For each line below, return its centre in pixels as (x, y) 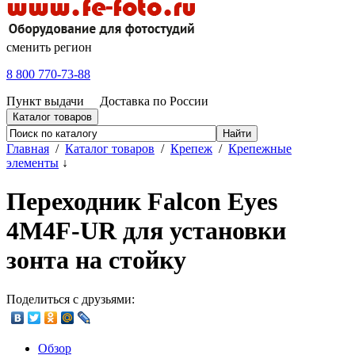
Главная (28, 148)
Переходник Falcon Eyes (142, 202)
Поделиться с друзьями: (71, 299)
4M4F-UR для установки (146, 231)
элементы (32, 162)
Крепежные (260, 148)
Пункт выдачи (45, 101)
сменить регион (49, 47)
